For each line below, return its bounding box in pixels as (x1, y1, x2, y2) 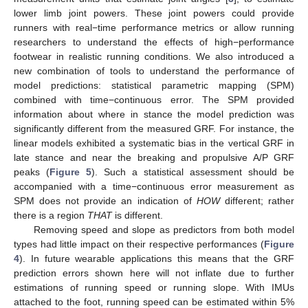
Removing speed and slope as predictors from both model (33, 223, 294, 235)
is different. (112, 209, 163, 221)
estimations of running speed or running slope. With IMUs (14, 281, 294, 293)
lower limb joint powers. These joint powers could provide (14, 7, 294, 19)
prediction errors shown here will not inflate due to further (14, 267, 294, 278)
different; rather (219, 195, 295, 206)
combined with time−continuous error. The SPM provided (14, 93, 294, 105)
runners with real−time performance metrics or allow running (14, 21, 294, 33)
